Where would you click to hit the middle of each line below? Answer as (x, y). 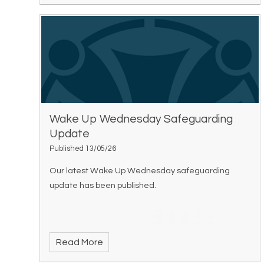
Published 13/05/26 (83, 148)
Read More (79, 242)
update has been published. (103, 186)
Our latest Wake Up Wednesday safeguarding (140, 171)
